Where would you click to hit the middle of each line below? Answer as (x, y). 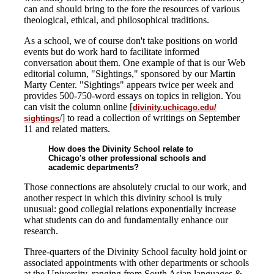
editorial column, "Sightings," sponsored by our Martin (130, 74)
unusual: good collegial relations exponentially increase (130, 209)
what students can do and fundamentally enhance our (126, 220)
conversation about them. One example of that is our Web (135, 63)
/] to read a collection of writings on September (150, 118)
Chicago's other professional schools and (127, 158)
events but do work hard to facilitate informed (112, 52)
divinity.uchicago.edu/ (175, 107)
